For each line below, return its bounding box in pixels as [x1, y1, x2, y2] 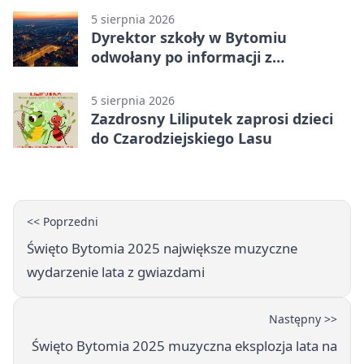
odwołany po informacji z [91, 46, 272, 67]
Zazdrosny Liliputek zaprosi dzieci [91, 108, 333, 128]
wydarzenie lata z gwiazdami [27, 262, 205, 281]
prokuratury [91, 66, 180, 86]
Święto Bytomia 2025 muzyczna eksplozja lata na [32, 336, 337, 355]
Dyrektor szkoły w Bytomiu [91, 27, 287, 47]
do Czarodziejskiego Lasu [91, 128, 272, 148]
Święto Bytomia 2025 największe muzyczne [27, 238, 297, 258]
